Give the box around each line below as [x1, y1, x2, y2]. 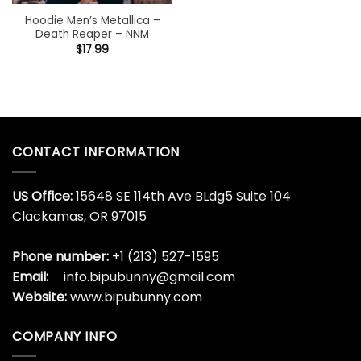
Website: [12, 287, 70, 306]
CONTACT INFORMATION [12, 143, 180, 162]
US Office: [12, 186, 73, 205]
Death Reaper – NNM [35, 27, 149, 43]
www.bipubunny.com [70, 287, 202, 306]
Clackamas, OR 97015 [12, 206, 147, 226]
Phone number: [12, 247, 109, 266]
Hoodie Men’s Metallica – [24, 13, 160, 29]
